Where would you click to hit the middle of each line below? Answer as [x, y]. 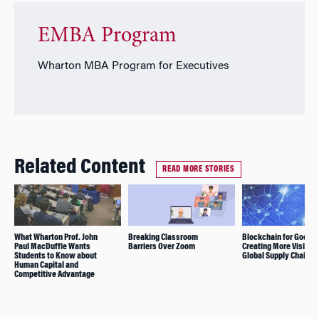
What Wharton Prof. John [56, 237]
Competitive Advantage [54, 274]
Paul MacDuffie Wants [52, 246]
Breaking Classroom [163, 237]
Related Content [80, 168]
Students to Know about [56, 256]
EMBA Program [107, 36]
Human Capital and [46, 265]
